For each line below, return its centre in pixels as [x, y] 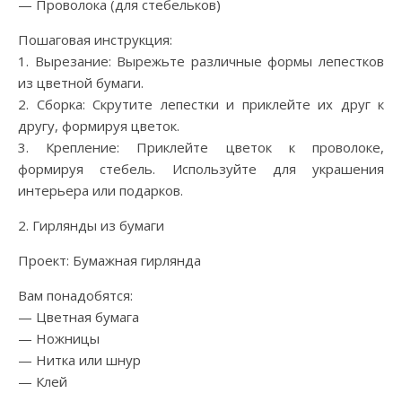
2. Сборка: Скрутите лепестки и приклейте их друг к [201, 104]
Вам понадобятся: [75, 295]
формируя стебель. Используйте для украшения [201, 168]
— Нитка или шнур [79, 359]
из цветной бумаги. [81, 82]
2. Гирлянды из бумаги [91, 225]
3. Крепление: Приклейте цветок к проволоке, [201, 147]
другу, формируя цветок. [99, 125]
